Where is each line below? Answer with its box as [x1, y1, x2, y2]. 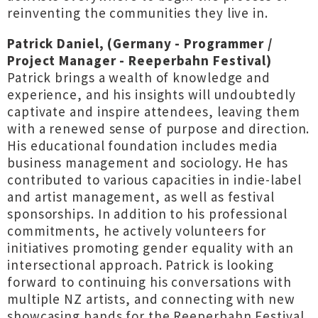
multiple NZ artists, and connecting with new [7, 290, 295, 307]
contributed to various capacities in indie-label [7, 171, 302, 188]
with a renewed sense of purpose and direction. [7, 120, 310, 137]
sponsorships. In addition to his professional [7, 205, 287, 222]
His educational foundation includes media [7, 137, 278, 154]
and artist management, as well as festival [7, 188, 275, 205]
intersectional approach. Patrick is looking [7, 256, 274, 273]
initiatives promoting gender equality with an [7, 239, 294, 256]
